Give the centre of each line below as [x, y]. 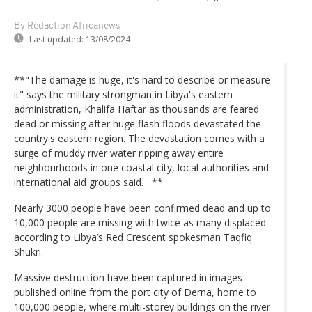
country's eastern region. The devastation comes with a [139, 138]
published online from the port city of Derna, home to [135, 292]
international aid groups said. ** [88, 182]
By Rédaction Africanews [67, 26]
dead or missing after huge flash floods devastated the [138, 123]
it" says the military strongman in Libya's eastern [123, 94]
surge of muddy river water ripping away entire [119, 153]
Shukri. [29, 251]
